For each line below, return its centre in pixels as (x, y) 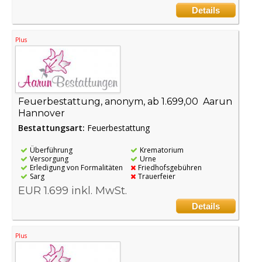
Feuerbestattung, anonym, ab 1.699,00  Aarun (125, 102)
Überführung (51, 150)
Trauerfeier (157, 177)
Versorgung (49, 159)
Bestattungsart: (53, 128)
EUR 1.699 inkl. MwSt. (73, 191)
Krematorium (162, 150)
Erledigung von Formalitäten (76, 168)
